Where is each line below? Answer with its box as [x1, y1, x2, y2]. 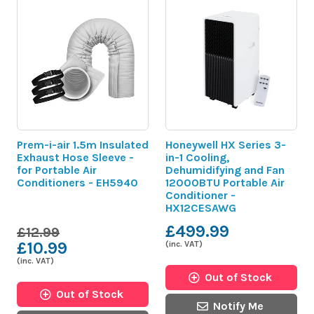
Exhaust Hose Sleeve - [17, 150, 134, 164]
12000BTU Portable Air [165, 175, 285, 189]
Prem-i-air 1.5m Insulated [17, 137, 149, 151]
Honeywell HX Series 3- [165, 137, 286, 151]
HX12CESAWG [165, 200, 236, 214]
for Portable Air [17, 163, 97, 177]
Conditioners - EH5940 [17, 175, 138, 189]
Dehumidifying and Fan [165, 163, 285, 177]
